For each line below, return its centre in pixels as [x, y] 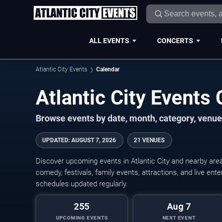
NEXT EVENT [179, 218]
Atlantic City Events [61, 69]
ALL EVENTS [109, 40]
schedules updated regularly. [82, 184]
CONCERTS [175, 40]
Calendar [108, 69]
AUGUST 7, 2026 [94, 140]
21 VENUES [149, 140]
